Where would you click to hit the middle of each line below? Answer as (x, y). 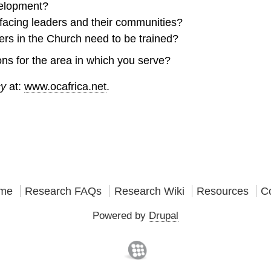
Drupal (163, 215)
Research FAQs (64, 191)
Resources (222, 191)
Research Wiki (149, 191)
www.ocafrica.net (66, 86)
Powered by (120, 215)
